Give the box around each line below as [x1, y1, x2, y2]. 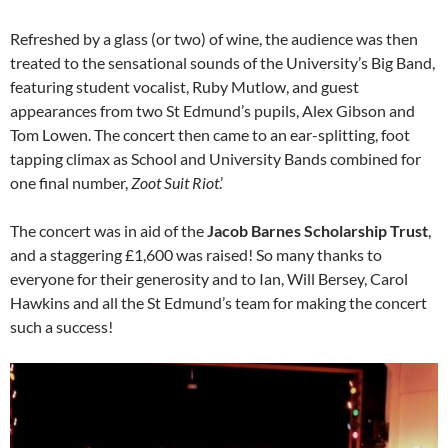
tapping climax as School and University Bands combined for [10, 149, 421, 169]
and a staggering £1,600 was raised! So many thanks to [10, 245, 382, 265]
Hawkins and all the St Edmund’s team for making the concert [10, 293, 427, 313]
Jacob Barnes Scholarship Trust [207, 221, 428, 241]
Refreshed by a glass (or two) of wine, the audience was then [10, 29, 418, 49]
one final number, [10, 173, 131, 193]
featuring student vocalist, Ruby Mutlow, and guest [10, 77, 359, 97]
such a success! [10, 317, 113, 337]
